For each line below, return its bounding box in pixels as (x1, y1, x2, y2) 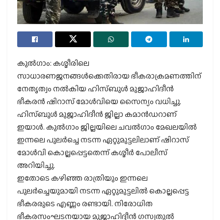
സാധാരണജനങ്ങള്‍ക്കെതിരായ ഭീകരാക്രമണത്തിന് (17, 70, 201, 82)
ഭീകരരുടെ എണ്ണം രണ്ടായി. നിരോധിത (17, 198, 153, 210)
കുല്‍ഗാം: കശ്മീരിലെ (17, 57, 89, 69)
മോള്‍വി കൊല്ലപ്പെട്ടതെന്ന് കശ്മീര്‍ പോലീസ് (17, 147, 167, 159)
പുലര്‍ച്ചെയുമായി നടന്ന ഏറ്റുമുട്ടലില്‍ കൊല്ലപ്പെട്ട (17, 185, 189, 197)
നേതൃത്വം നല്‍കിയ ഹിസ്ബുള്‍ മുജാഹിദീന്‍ (17, 83, 174, 95)
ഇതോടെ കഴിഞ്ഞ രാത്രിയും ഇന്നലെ (17, 172, 148, 184)
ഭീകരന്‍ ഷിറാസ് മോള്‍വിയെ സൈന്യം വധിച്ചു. (17, 96, 181, 108)
